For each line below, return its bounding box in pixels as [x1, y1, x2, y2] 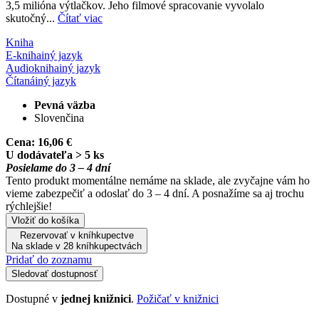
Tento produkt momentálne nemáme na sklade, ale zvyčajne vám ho [6, 174, 310, 187]
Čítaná [6, 74, 35, 87]
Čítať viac [58, 11, 103, 24]
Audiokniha [6, 61, 59, 74]
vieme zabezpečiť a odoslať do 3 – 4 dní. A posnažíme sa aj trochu [6, 187, 304, 199]
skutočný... [6, 11, 58, 24]
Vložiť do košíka [11, 214, 79, 226]
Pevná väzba [34, 98, 95, 111]
